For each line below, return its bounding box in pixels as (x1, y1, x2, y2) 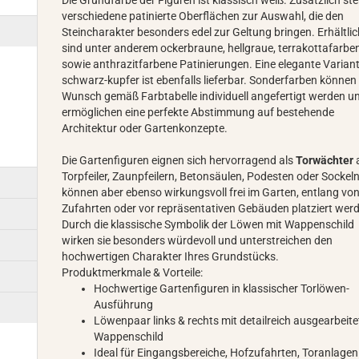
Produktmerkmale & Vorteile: (62, 266, 204, 279)
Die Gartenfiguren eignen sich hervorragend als (62, 154, 296, 167)
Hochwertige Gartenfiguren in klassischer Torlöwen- (94, 282, 350, 295)
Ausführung (94, 298, 154, 311)
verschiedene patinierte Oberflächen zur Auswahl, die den (62, 10, 345, 22)
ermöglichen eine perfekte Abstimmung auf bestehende (62, 106, 335, 119)
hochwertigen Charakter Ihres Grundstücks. (62, 250, 280, 263)
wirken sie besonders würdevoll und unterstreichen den (62, 234, 333, 247)
